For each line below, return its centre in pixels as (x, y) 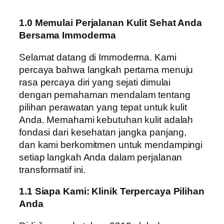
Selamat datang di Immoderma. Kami (98, 57)
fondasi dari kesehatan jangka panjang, (103, 132)
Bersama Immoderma (68, 35)
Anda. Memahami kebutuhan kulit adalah (106, 119)
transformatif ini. (52, 169)
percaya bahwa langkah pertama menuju (106, 69)
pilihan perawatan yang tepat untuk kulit (103, 107)
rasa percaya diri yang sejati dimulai (95, 82)
